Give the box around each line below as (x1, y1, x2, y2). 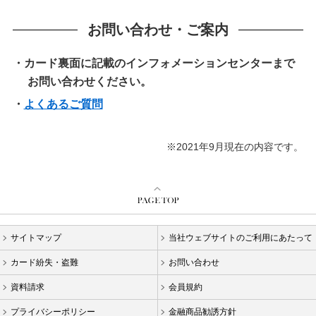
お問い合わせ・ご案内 (87, 20, 229, 37)
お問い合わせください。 (28, 75, 152, 87)
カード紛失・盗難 (11, 257, 78, 268)
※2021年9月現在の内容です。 (166, 141, 304, 153)
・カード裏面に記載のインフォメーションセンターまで (12, 56, 295, 69)
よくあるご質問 (23, 97, 103, 110)
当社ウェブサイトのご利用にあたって (169, 233, 312, 243)
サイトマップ (11, 233, 61, 243)
